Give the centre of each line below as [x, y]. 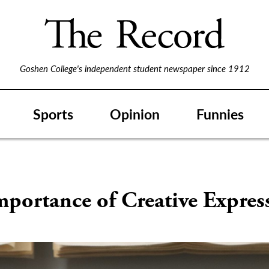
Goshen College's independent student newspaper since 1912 [134, 68]
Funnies [220, 113]
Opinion [135, 113]
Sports [53, 113]
